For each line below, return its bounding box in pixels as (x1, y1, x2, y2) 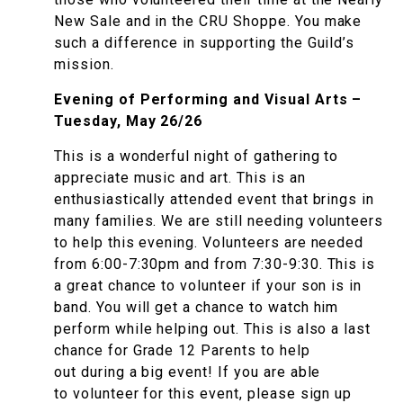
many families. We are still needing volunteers (54, 212, 384, 230)
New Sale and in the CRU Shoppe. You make (54, 13, 363, 31)
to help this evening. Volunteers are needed (54, 234, 364, 252)
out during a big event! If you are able (54, 363, 321, 381)
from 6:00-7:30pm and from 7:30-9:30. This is (54, 255, 376, 273)
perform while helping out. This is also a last (54, 320, 372, 338)
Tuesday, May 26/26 (54, 112, 203, 130)
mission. (54, 56, 114, 74)
